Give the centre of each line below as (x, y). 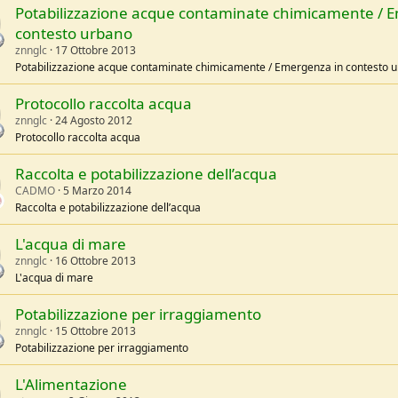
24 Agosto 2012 (94, 120)
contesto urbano (74, 33)
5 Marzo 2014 (97, 191)
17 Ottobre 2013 (96, 50)
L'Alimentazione (71, 384)
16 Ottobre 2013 (96, 261)
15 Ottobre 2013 (96, 331)
